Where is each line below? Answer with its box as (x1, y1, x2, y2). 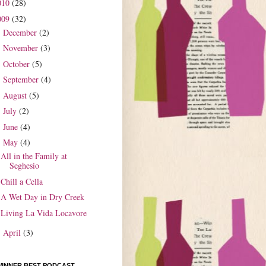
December (2, 26, 39, 38)
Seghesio (9, 160, 39, 172)
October (2, 58, 32, 69)
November (2, 42, 40, 54)
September (2, 74, 41, 85)
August (2, 89, 29, 101)
